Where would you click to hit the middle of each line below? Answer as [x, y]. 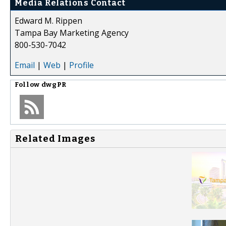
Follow [28, 84]
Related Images [55, 138]
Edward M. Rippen [48, 20]
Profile [81, 65]
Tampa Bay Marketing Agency [72, 33]
